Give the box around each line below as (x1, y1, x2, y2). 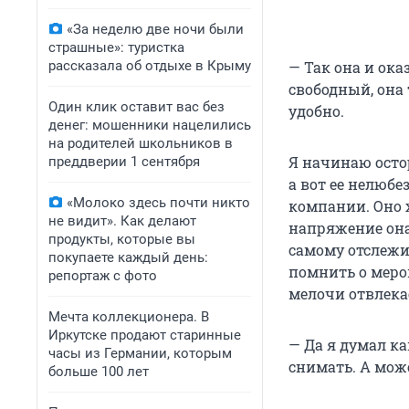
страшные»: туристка (48, 39, 184, 56)
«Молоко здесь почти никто (67, 194, 250, 211)
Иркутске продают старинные (48, 327, 241, 343)
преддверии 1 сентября (48, 153, 200, 170)
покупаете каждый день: (48, 249, 208, 266)
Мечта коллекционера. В (48, 309, 209, 325)
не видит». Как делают (48, 213, 196, 229)
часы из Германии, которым (48, 345, 232, 362)
